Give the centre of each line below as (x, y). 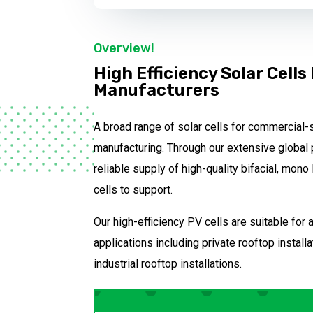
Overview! (124, 48)
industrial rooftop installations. (168, 263)
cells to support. (133, 189)
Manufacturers (157, 90)
